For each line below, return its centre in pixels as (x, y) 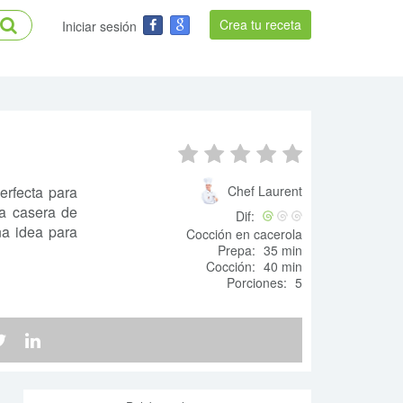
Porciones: (257, 282)
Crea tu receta (260, 24)
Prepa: (237, 250)
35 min (281, 250)
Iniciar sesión (99, 26)
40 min (281, 266)
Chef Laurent (265, 191)
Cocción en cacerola (244, 234)
